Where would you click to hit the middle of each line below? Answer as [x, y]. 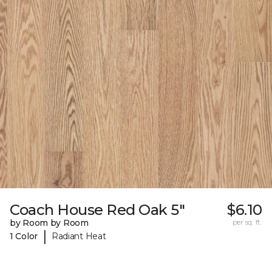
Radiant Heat [79, 236]
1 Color [24, 236]
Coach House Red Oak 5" [97, 210]
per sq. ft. [247, 222]
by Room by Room [49, 223]
